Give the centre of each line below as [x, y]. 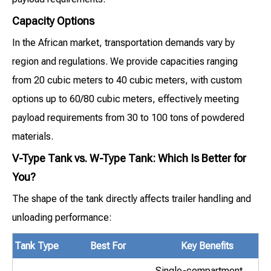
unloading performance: [62, 218]
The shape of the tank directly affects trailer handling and [132, 199]
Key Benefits [207, 246]
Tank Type [36, 246]
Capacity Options [53, 21]
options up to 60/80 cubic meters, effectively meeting [126, 99]
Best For [108, 246]
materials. [33, 137]
